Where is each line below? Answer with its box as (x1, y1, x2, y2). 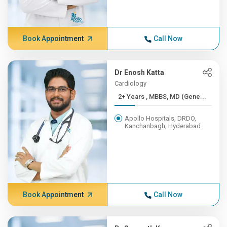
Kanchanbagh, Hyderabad (125, 122, 201, 130)
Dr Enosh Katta (115, 68, 165, 77)
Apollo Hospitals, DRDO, (125, 115, 197, 122)
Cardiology (115, 80, 147, 87)
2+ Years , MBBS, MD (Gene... (146, 93, 207, 100)
